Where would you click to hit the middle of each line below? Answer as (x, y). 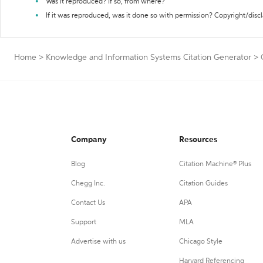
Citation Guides (203, 184)
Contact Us (88, 203)
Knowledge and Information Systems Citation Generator (149, 58)
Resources (198, 140)
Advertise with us (98, 242)
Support (84, 222)
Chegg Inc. (88, 184)
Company (89, 140)
